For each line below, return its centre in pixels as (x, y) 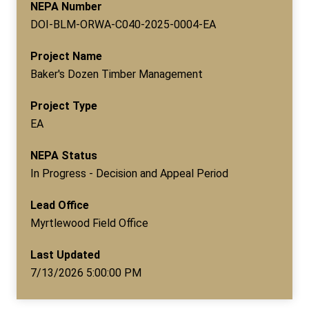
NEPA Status (64, 155)
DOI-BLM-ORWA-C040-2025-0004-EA (123, 24)
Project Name (66, 56)
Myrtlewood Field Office (89, 223)
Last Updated (65, 255)
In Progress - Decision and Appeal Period (129, 173)
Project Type (64, 106)
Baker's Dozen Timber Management (117, 74)
